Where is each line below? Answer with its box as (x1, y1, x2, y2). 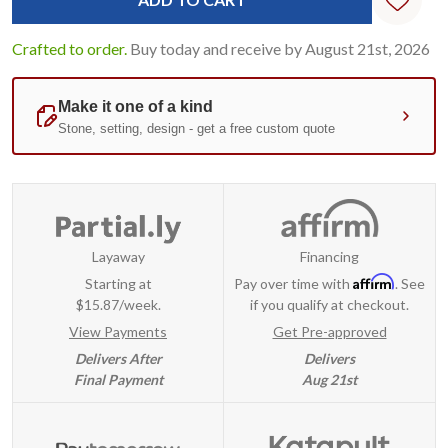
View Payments (69, 323, 167, 341)
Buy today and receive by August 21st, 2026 (130, 39, 430, 58)
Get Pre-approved (272, 323, 387, 341)
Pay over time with (234, 275, 353, 293)
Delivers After (74, 350, 162, 368)
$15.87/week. (75, 296, 161, 314)
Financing (300, 248, 359, 266)
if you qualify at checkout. (250, 296, 409, 314)
